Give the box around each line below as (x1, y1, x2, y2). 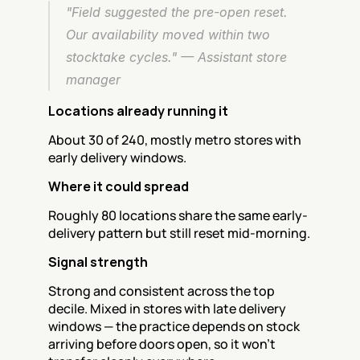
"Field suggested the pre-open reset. (66, 4, 288, 20)
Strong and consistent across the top (48, 282, 275, 300)
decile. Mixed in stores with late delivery (48, 300, 286, 317)
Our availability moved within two (66, 27, 270, 43)
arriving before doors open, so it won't (48, 335, 276, 353)
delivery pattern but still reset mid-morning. (48, 224, 310, 242)
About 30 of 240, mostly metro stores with (48, 131, 301, 149)
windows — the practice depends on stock (48, 317, 300, 335)
